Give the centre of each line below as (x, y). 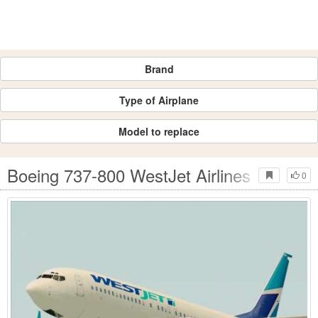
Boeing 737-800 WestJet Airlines (129, 175)
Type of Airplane (159, 100)
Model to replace (159, 131)
